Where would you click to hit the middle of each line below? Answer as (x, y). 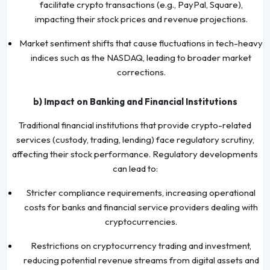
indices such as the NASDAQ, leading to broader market (141, 57)
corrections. (141, 72)
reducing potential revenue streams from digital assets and (141, 260)
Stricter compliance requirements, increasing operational (141, 192)
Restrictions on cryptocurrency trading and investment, (141, 245)
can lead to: (135, 168)
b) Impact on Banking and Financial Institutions (135, 101)
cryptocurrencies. (141, 221)
